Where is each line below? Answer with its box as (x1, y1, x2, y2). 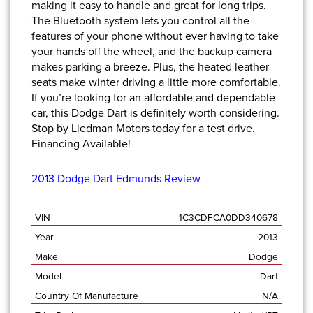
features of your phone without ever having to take (31, 28, 279, 45)
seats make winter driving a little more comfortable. (31, 74, 281, 91)
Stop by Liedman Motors (31, 120, 150, 137)
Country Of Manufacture (35, 289, 138, 303)
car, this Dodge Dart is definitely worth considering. (31, 105, 279, 122)
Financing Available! (31, 136, 131, 152)
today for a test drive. (150, 120, 258, 137)
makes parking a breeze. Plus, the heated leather (31, 59, 269, 75)
